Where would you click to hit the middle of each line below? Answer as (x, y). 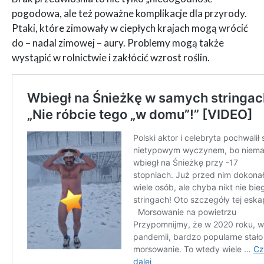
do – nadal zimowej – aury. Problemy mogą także (118, 42)
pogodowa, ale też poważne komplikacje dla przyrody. (129, 13)
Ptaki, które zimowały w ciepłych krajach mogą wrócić (130, 28)
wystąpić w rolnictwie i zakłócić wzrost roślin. (111, 57)
